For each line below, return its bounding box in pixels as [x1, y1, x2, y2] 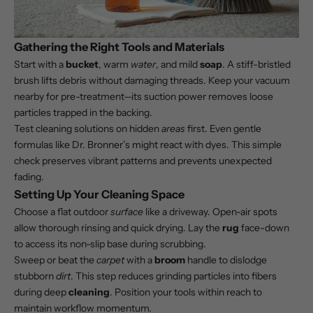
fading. [14, 170, 44, 184]
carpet [96, 254, 124, 267]
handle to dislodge [185, 254, 267, 267]
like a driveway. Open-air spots [143, 205, 277, 219]
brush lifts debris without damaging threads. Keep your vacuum [14, 74, 290, 87]
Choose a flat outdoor [14, 205, 110, 219]
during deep [14, 286, 68, 299]
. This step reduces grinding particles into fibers [71, 270, 277, 283]
